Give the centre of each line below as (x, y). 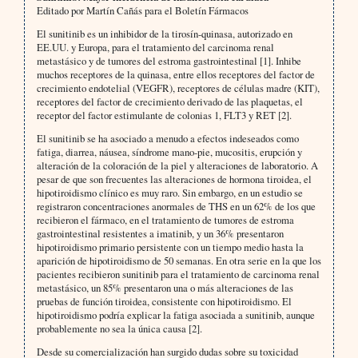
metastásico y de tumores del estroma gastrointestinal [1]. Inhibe (169, 61)
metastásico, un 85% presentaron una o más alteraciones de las (165, 288)
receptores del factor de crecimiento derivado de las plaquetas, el (169, 102)
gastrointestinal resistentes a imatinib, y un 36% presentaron (160, 234)
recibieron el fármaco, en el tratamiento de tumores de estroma (165, 220)
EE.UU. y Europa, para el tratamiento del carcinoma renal (155, 48)
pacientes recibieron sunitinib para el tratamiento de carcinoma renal (178, 274)
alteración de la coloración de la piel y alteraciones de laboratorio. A (177, 166)
